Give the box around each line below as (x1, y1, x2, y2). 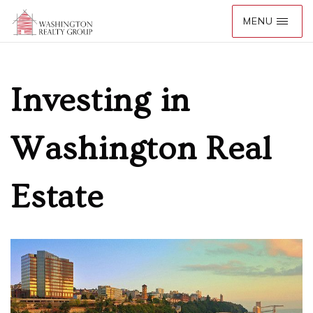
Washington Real (10, 131, 272, 168)
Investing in (10, 82, 190, 120)
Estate (10, 179, 103, 217)
